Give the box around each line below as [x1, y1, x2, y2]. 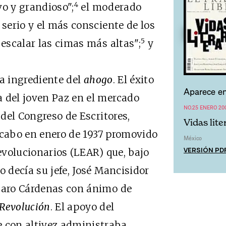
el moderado [78, 1, 142, 13]
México [184, 134, 202, 142]
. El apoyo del [50, 201, 115, 213]
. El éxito [112, 74, 154, 86]
